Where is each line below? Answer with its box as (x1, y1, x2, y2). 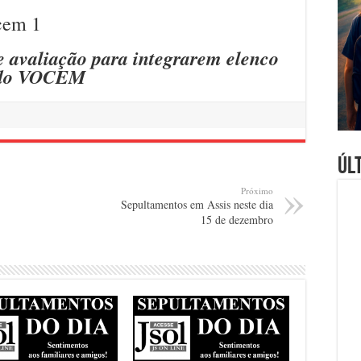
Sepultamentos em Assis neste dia (121, 196, 273, 212)
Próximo (241, 184, 273, 197)
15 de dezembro (201, 211, 273, 227)
